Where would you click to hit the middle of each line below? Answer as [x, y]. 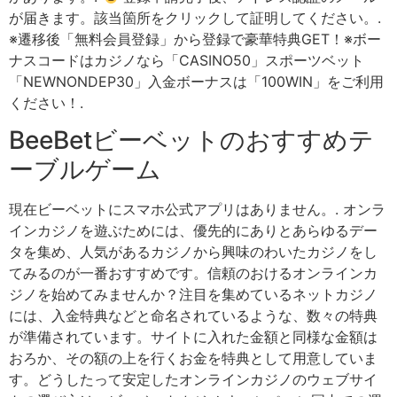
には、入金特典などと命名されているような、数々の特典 [193, 316]
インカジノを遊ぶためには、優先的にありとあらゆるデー [193, 231]
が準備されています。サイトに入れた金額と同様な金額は [193, 337]
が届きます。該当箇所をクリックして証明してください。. [195, 17]
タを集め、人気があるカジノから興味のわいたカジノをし [193, 252]
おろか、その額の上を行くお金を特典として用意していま [193, 358]
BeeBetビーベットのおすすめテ [191, 140]
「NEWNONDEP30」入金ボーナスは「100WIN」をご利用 [196, 81]
